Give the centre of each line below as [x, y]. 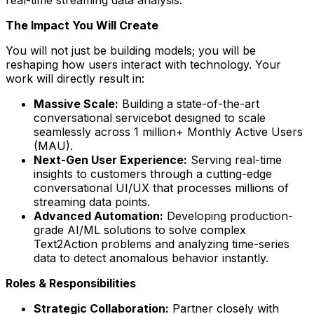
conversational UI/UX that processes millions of [161, 187]
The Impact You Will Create [82, 25]
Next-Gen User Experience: [110, 159]
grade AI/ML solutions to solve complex [140, 230]
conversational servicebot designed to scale [150, 117]
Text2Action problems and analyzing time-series [162, 244]
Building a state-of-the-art [189, 103]
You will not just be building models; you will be [131, 50]
